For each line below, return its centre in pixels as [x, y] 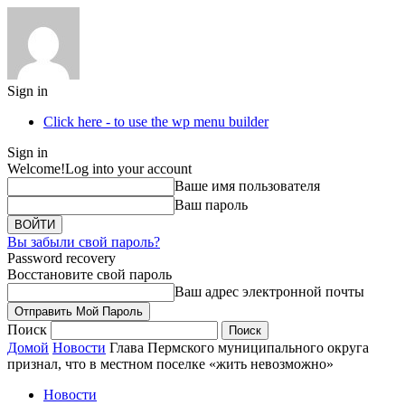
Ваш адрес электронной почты [269, 292]
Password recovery [61, 258]
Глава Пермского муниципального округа [239, 348]
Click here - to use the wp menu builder [156, 122]
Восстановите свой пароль [89, 274]
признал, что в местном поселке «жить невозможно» [170, 364]
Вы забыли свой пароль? [84, 242]
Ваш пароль [211, 205]
